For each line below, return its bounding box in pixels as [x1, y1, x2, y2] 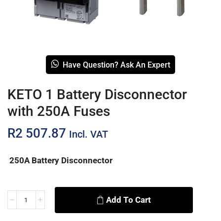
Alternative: [7, 202, 46, 212]
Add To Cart [106, 194, 151, 205]
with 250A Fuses [7, 103, 110, 119]
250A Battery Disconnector [7, 155, 112, 165]
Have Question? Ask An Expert [63, 60, 170, 70]
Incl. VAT [69, 128, 108, 140]
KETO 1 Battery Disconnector [7, 86, 187, 103]
